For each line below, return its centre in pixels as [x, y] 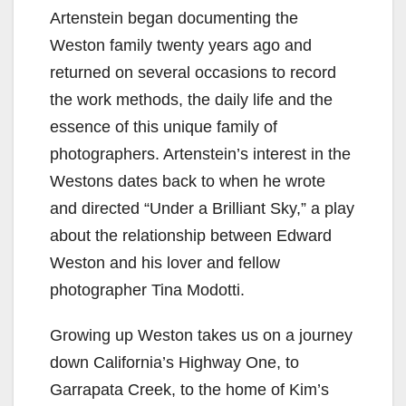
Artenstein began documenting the [174, 18]
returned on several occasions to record [193, 72]
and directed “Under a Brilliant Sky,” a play [202, 208]
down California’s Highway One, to [174, 362]
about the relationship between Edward [191, 235]
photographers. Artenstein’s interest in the [200, 154]
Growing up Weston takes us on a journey [201, 335]
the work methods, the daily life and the [191, 99]
